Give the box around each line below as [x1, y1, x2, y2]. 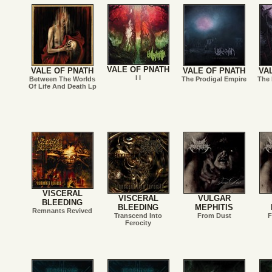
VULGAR [197, 194, 231, 203]
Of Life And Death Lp [28, 83, 97, 90]
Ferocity [125, 219, 151, 226]
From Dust [197, 212, 231, 219]
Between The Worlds [29, 75, 95, 83]
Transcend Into [114, 212, 162, 219]
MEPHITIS [195, 203, 233, 212]
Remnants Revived [32, 207, 92, 214]
